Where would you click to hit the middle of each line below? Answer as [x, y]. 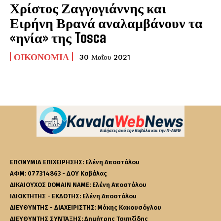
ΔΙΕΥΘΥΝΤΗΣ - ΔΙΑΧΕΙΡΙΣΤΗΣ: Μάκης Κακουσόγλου [86, 207]
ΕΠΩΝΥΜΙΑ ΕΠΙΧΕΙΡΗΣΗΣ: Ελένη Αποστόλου [75, 162]
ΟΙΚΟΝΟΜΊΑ [41, 56]
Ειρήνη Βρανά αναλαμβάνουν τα [106, 22]
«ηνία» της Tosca [58, 37]
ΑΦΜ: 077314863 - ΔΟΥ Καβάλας [58, 173]
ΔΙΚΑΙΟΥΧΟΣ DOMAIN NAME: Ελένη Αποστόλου [78, 184]
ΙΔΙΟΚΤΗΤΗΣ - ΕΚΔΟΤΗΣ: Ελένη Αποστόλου [73, 196]
